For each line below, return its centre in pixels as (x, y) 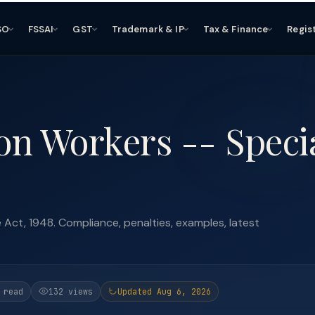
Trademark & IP (148, 29)
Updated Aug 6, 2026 (164, 291)
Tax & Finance (236, 29)
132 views (71, 291)
